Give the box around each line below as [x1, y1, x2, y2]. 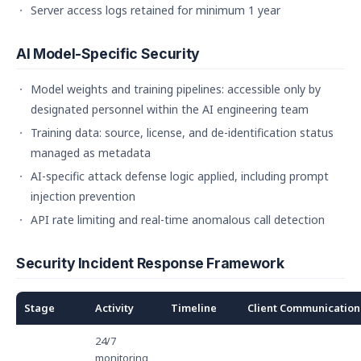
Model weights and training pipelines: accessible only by [31, 81, 321, 97]
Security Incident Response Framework [16, 255, 284, 272]
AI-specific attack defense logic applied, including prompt [31, 168, 329, 184]
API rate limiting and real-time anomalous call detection [31, 212, 325, 227]
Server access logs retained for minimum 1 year [31, 2, 280, 18]
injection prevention [31, 189, 135, 204]
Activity [95, 301, 134, 315]
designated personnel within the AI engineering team [31, 102, 309, 117]
